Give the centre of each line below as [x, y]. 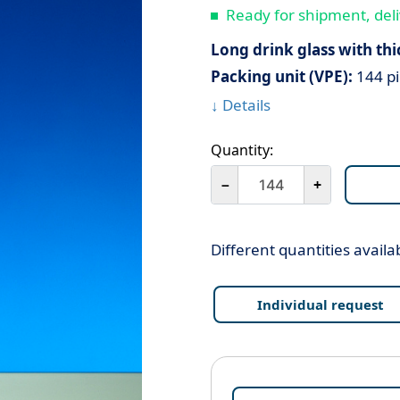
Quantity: [242, 150]
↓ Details [241, 105]
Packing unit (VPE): [282, 76]
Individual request [321, 304]
